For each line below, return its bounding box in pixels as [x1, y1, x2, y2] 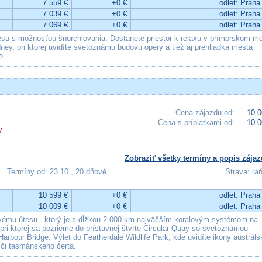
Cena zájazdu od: [175, 108, 235, 117]
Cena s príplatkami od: [158, 118, 235, 127]
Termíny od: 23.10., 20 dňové [6, 167, 106, 176]
